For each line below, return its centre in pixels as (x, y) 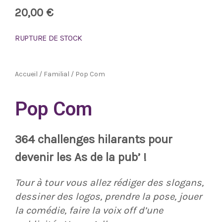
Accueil (26, 74)
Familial (56, 74)
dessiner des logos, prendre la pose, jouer (108, 197)
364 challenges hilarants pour (94, 139)
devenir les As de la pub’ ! (81, 157)
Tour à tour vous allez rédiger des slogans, (109, 183)
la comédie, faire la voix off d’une (89, 211)
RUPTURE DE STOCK (49, 38)
